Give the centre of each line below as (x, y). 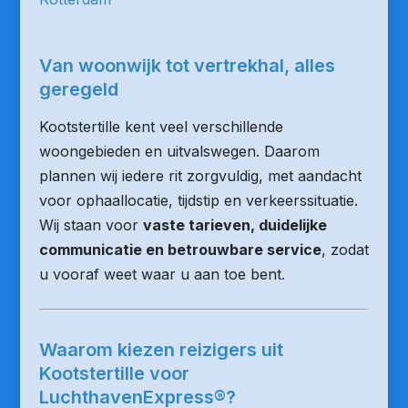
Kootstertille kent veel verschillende (161, 127)
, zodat (345, 250)
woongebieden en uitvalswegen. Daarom (179, 151)
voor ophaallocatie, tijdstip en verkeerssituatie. (198, 200)
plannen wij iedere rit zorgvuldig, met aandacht (200, 176)
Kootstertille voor (114, 373)
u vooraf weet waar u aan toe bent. (162, 274)
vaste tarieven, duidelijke (235, 225)
